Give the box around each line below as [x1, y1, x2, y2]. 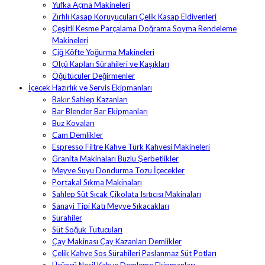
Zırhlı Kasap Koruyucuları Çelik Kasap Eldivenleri [52, 12, 216, 22]
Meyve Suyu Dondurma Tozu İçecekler [52, 166, 185, 176]
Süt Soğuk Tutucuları [52, 225, 122, 235]
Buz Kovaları [52, 118, 95, 128]
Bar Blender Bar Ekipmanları [52, 106, 148, 117]
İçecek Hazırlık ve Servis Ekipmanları [28, 83, 152, 93]
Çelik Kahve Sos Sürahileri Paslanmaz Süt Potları [52, 248, 216, 258]
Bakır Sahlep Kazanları [52, 95, 128, 105]
